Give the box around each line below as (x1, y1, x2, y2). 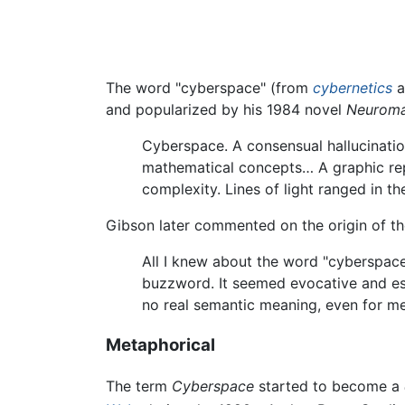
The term (106, 376, 172, 395)
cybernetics (313, 79, 392, 98)
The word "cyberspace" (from (106, 79, 313, 98)
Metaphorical (106, 334, 215, 355)
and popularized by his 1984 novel (106, 100, 346, 119)
